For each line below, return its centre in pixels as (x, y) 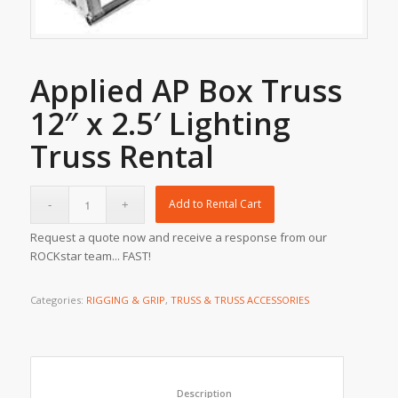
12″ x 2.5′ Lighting (160, 123)
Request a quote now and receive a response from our (178, 237)
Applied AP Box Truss (186, 90)
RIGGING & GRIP (125, 299)
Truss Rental (122, 156)
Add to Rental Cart (215, 203)
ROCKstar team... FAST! (90, 255)
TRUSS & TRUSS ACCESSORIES (239, 299)
